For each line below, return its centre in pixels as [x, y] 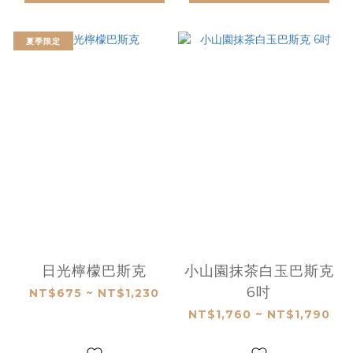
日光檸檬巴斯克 [94, 271]
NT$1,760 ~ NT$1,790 [259, 314]
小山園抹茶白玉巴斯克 [259, 271]
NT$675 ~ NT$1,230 [94, 293]
